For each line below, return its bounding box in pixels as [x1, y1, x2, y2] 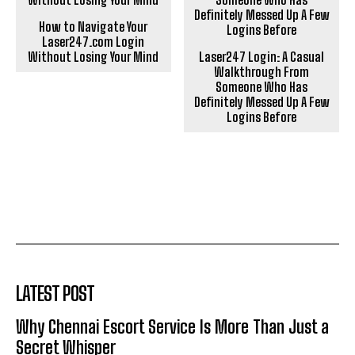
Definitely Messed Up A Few [193, 94, 330, 110]
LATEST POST [16, 282, 94, 306]
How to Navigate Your [39, 19, 148, 35]
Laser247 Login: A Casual [199, 49, 325, 65]
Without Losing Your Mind [28, 49, 159, 65]
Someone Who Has [216, 79, 308, 95]
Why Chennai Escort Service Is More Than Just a [16, 316, 329, 338]
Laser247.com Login [42, 34, 145, 50]
